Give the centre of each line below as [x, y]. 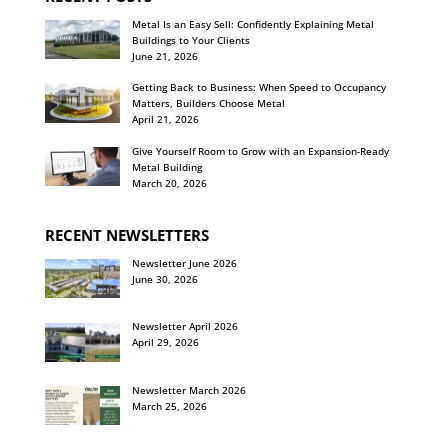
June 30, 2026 [164, 278]
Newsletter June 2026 [184, 262]
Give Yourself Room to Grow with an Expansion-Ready [260, 150]
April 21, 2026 [165, 119]
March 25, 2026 [169, 405]
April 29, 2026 [165, 342]
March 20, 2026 [169, 182]
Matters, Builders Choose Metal [208, 103]
